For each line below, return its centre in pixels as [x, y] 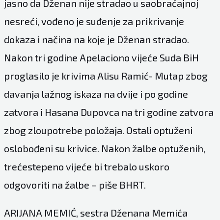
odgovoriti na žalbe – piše [61, 184]
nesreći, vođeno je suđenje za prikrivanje [94, 21]
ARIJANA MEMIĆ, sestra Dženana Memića [96, 212]
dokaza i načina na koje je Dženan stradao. [96, 39]
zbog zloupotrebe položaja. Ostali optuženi [98, 130]
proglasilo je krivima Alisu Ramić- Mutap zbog [106, 75]
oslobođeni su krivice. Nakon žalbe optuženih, [104, 148]
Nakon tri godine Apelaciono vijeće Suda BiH [101, 57]
